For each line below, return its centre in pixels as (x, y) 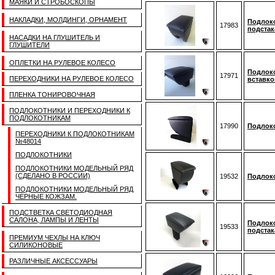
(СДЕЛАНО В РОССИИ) (53, 176)
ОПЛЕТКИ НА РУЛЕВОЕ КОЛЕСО (62, 63)
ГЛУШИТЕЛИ (29, 45)
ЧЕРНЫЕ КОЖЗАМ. (46, 196)
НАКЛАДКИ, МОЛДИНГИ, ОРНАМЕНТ (68, 20)
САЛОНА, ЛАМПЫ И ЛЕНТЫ (54, 220)
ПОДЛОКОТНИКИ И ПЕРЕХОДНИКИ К (70, 110)
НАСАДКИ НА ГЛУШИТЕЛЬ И (55, 37)
